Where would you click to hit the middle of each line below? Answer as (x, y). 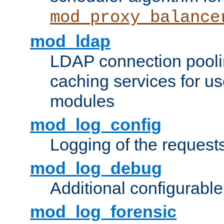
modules (82, 101)
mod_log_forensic (103, 212)
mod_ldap (70, 41)
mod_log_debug (96, 168)
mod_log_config (96, 125)
